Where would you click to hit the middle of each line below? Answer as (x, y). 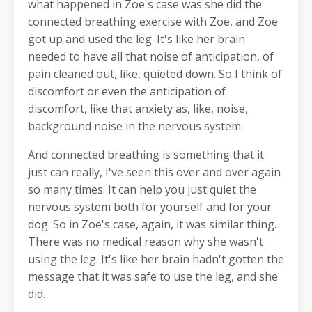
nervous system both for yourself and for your (150, 207)
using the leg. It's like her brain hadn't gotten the (156, 259)
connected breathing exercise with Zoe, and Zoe (153, 22)
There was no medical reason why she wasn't (146, 242)
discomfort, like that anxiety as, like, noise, (138, 109)
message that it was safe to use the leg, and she (153, 277)
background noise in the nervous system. (135, 126)
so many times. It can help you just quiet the (142, 190)
